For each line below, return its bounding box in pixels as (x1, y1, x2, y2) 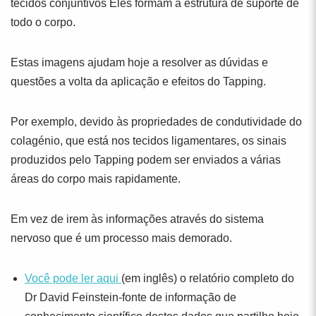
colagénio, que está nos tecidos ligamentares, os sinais (11, 135, 286, 147)
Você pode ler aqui (25, 272, 121, 284)
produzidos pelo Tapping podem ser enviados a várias (11, 154, 281, 166)
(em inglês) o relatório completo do (121, 272, 294, 284)
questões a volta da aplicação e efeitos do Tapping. (11, 75, 266, 87)
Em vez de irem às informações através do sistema (11, 213, 264, 225)
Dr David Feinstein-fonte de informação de (25, 291, 236, 303)
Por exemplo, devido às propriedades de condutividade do (11, 116, 302, 128)
